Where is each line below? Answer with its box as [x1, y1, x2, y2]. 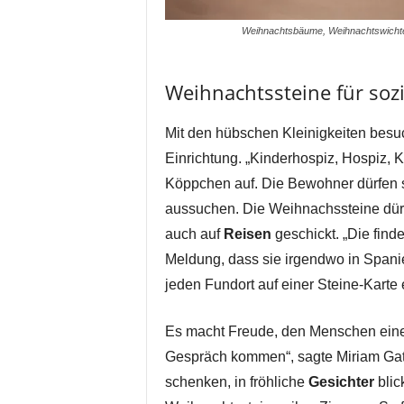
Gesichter [308, 374, 374, 390]
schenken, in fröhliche [164, 374, 308, 390]
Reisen [223, 226, 271, 243]
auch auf [164, 226, 224, 243]
